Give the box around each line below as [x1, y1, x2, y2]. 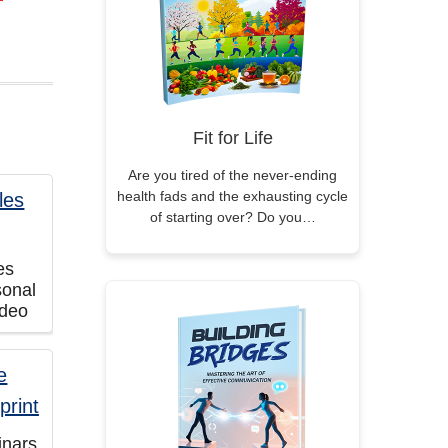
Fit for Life [192, 128, 273, 148]
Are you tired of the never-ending [128, 167, 337, 183]
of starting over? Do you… [149, 209, 316, 225]
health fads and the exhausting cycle [117, 188, 348, 204]
